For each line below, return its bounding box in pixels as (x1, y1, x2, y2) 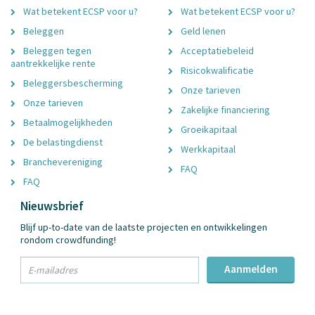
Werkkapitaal (179, 142, 236, 155)
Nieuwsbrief (20, 198, 84, 214)
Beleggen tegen (21, 44, 91, 57)
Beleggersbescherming (21, 76, 123, 89)
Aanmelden (224, 262, 278, 276)
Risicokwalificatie (179, 63, 254, 77)
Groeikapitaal (179, 122, 237, 136)
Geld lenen (179, 24, 226, 37)
